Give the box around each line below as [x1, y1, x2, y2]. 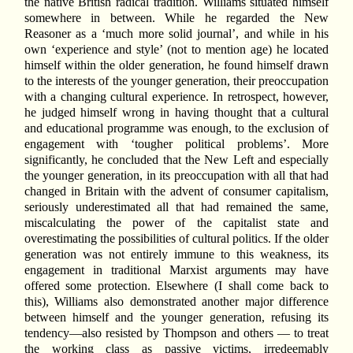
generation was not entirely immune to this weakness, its [24, 247, 329, 262]
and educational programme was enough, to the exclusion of [24, 121, 329, 136]
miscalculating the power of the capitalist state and [24, 216, 329, 230]
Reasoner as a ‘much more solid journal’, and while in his [24, 27, 329, 41]
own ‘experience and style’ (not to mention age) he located [24, 43, 329, 57]
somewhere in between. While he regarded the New [24, 11, 329, 25]
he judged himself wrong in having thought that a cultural [24, 106, 329, 120]
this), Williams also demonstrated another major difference [24, 295, 329, 309]
